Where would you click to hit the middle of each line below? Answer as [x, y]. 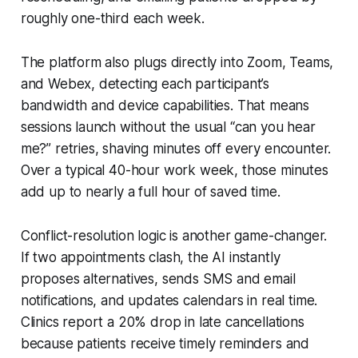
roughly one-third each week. [112, 18]
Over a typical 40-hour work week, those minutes [174, 170]
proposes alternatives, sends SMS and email [158, 278]
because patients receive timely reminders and [165, 343]
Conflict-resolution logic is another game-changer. [174, 235]
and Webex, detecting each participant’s [145, 84]
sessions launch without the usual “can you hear [168, 127]
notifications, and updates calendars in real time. [169, 300]
